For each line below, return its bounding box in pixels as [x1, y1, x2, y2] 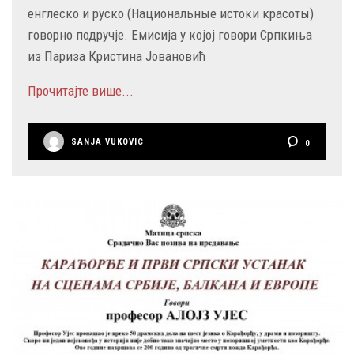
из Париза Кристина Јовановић [28, 47, 205, 64]
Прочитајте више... [28, 82, 134, 99]
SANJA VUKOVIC [71, 136, 144, 147]
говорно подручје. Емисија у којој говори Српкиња [28, 26, 312, 43]
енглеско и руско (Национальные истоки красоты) [28, 5, 314, 21]
